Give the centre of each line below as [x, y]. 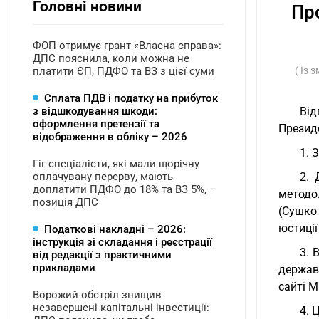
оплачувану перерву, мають [103, 177]
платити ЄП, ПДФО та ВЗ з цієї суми [124, 71]
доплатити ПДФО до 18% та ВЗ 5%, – [125, 189]
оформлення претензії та [96, 124]
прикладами [64, 268]
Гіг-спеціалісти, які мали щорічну [116, 164]
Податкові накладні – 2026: [115, 229]
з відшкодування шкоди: [95, 111]
